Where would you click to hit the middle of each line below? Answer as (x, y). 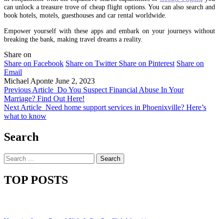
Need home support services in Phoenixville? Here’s (126, 107)
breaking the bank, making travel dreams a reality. (73, 39)
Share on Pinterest (147, 63)
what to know (25, 116)
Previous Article (29, 89)
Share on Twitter (91, 63)
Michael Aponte (29, 81)
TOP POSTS (36, 180)
